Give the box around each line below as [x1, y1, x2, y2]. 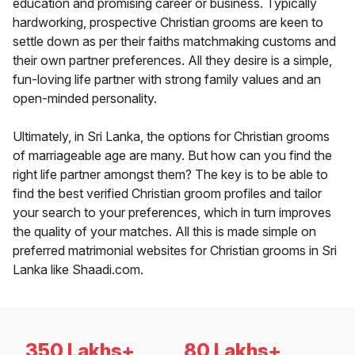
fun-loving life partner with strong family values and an [13, 71, 321, 88]
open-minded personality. [13, 90, 157, 107]
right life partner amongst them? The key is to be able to [13, 166, 328, 183]
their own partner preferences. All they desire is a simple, [13, 52, 332, 69]
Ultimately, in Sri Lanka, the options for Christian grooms [13, 128, 330, 145]
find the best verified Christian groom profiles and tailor [13, 185, 322, 202]
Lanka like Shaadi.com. [13, 261, 143, 278]
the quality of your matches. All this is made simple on [13, 223, 316, 240]
